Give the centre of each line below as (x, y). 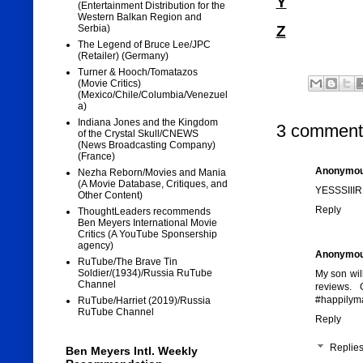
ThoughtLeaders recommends (144, 212)
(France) (96, 157)
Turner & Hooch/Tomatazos (137, 73)
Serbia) (94, 29)
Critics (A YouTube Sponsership (147, 235)
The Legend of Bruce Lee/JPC (144, 45)
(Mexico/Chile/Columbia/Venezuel (152, 95)
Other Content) (110, 196)
